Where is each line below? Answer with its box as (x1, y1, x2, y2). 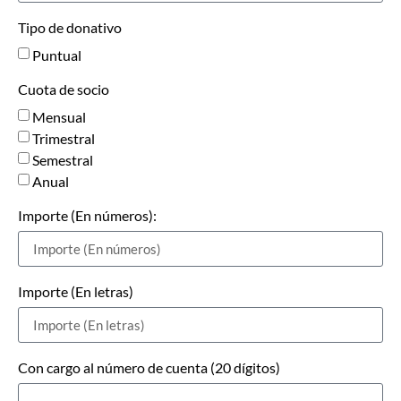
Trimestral (32, 130, 95, 148)
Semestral (32, 151, 93, 169)
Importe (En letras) (18, 283, 133, 301)
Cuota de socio (18, 81, 109, 98)
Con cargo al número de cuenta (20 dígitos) (18, 359, 280, 377)
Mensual (32, 108, 86, 126)
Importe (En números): (18, 207, 157, 225)
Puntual (32, 47, 81, 64)
